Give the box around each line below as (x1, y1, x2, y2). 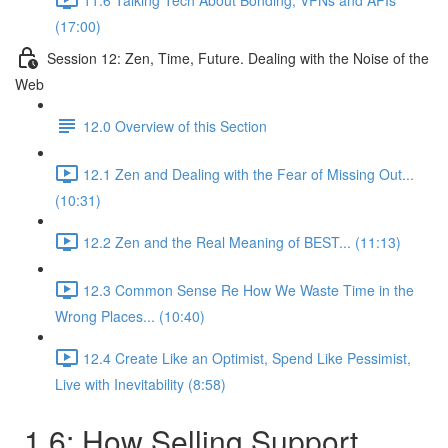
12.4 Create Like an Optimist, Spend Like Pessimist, (83, 347, 411, 368)
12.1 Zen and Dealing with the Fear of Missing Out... (83, 163, 414, 184)
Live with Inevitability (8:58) (55, 374, 226, 394)
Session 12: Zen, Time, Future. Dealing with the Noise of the (47, 47, 429, 68)
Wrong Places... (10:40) (55, 306, 205, 326)
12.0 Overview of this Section (83, 115, 267, 136)
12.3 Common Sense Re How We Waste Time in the (83, 279, 414, 300)
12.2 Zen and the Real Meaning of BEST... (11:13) (83, 231, 401, 252)
